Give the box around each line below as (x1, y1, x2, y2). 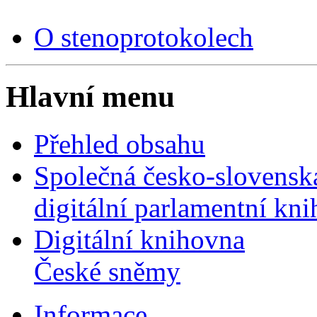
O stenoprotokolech (34, 21, 253, 52)
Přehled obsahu (34, 129, 205, 160)
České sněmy (34, 256, 180, 287)
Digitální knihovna (34, 224, 245, 255)
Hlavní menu (6, 80, 175, 114)
